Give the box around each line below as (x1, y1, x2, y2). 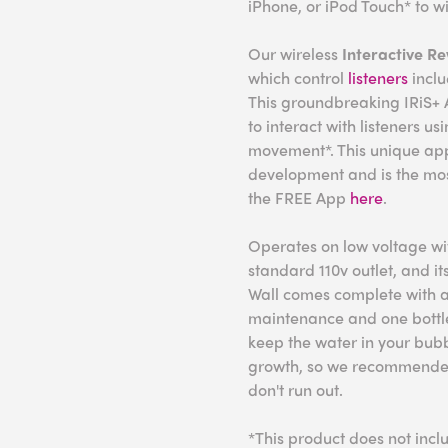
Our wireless (248, 42, 338, 65)
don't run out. (248, 378, 343, 401)
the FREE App (248, 186, 350, 209)
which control (248, 66, 348, 89)
